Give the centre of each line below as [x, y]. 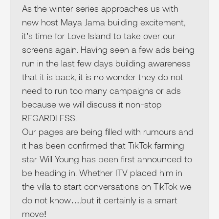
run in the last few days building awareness [106, 63]
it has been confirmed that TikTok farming [103, 145]
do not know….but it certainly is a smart [100, 200]
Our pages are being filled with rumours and [108, 131]
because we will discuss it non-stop [92, 104]
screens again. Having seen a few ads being [108, 49]
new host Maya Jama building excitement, [104, 22]
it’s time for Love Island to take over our [99, 36]
